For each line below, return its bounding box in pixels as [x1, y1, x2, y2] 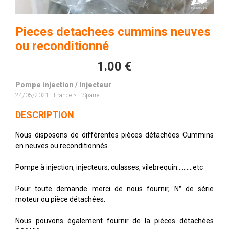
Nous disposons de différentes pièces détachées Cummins [15, 130, 214, 139]
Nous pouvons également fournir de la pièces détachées [15, 216, 214, 225]
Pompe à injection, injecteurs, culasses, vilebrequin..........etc [15, 163, 203, 171]
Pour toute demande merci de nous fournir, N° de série [15, 184, 214, 193]
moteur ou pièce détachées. [15, 195, 105, 203]
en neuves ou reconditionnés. [15, 141, 109, 150]
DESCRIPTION [15, 109, 74, 120]
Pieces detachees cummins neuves [15, 24, 211, 39]
